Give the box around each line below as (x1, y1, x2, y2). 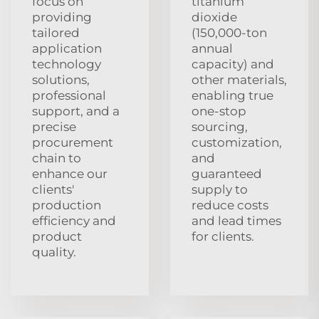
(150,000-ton (192, 25, 267, 40)
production (32, 197, 101, 212)
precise (32, 119, 76, 134)
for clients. (192, 229, 254, 244)
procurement (32, 135, 113, 150)
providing (32, 9, 92, 24)
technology (32, 56, 101, 71)
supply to (192, 182, 248, 197)
